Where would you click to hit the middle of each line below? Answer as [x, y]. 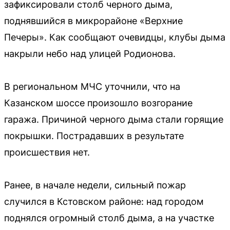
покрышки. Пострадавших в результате [94, 136]
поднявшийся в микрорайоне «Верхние [93, 21]
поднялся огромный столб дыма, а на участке [109, 218]
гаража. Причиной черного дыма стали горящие [114, 120]
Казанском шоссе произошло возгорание [98, 103]
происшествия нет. [47, 152]
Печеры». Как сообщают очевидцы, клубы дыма [115, 37]
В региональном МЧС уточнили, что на [92, 87]
